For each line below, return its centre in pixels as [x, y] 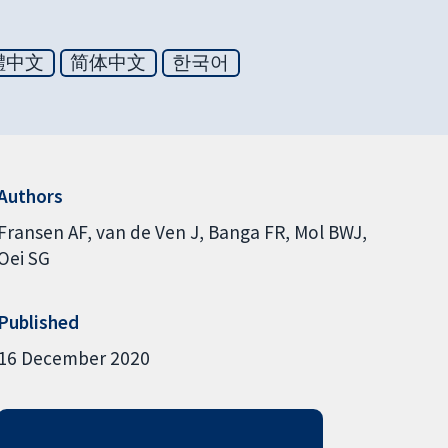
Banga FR [246, 231]
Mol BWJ [327, 231]
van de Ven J [147, 231]
